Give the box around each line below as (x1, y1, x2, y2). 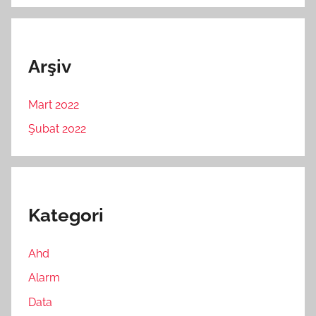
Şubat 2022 (28, 122, 86, 136)
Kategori (28, 205, 104, 226)
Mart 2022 (28, 98, 79, 112)
